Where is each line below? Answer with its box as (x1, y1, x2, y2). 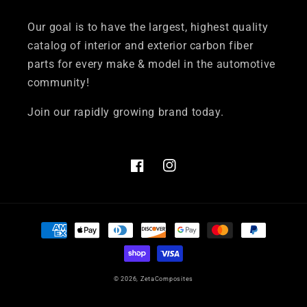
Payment (24, 217, 71, 230)
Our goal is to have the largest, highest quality (27, 21, 269, 34)
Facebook (130, 167, 180, 180)
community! (27, 76, 90, 90)
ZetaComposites (140, 275, 194, 282)
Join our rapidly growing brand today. (27, 105, 224, 119)
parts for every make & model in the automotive (27, 58, 275, 71)
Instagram (162, 167, 212, 180)
